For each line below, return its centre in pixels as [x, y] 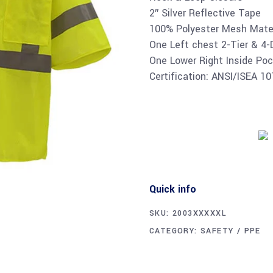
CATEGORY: [175, 231]
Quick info [173, 189]
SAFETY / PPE [231, 231]
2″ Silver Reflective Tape [205, 13]
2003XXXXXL [200, 213]
